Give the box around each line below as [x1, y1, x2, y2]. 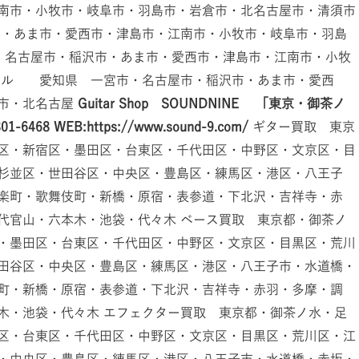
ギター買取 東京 [248, 120, 355, 134]
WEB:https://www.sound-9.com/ [54, 120, 248, 134]
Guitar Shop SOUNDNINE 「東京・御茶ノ [78, 97, 345, 111]
